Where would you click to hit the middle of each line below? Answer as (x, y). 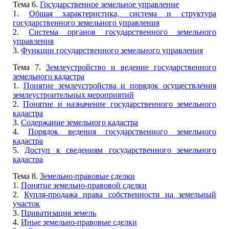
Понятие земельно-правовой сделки (84, 185)
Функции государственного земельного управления (112, 50)
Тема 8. (26, 176)
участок (26, 204)
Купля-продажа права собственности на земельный (120, 194)
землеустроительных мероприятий (73, 95)
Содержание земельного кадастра (79, 122)
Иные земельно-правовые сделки (79, 222)
